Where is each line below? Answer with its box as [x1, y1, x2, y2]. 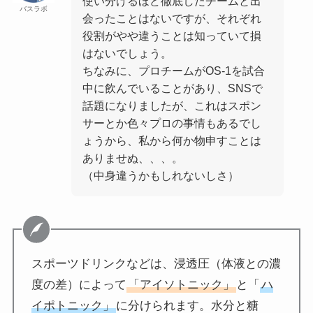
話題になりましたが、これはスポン [82, 99, 262, 112]
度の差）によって [31, 278, 127, 292]
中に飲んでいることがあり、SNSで [82, 82, 263, 95]
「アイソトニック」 [128, 278, 235, 292]
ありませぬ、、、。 [82, 152, 184, 165]
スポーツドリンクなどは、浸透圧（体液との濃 [31, 257, 282, 271]
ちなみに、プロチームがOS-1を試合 [82, 64, 265, 78]
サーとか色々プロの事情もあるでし [82, 117, 262, 130]
